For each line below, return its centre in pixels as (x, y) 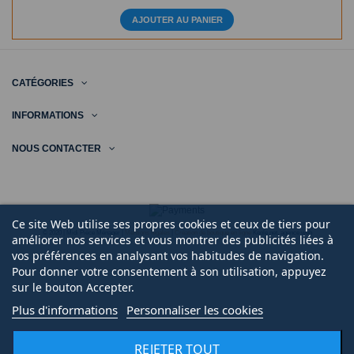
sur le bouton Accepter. (73, 287)
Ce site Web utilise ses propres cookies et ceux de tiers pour (171, 224)
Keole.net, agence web (281, 233)
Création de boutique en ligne (213, 233)
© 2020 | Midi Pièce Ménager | (83, 233)
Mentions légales (147, 233)
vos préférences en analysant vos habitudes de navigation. (168, 256)
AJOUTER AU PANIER (177, 19)
